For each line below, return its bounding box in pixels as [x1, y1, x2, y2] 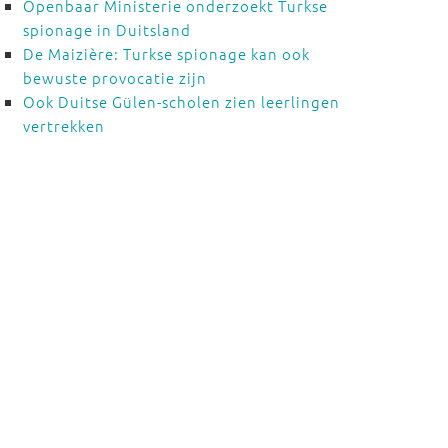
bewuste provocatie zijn [22, 67, 207, 88]
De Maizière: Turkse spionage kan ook [22, 43, 310, 64]
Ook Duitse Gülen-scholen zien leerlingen [22, 91, 340, 112]
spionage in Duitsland [22, 19, 191, 40]
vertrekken [22, 115, 105, 136]
